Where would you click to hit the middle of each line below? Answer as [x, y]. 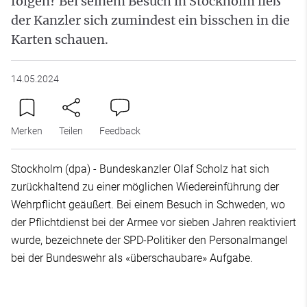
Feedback [120, 131]
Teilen [71, 131]
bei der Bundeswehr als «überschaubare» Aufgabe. [133, 258]
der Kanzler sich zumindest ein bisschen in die [150, 20]
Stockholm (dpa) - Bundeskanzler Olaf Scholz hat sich [140, 169]
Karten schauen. [60, 39]
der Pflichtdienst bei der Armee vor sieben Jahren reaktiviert [153, 222]
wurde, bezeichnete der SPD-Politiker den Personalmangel [149, 240]
